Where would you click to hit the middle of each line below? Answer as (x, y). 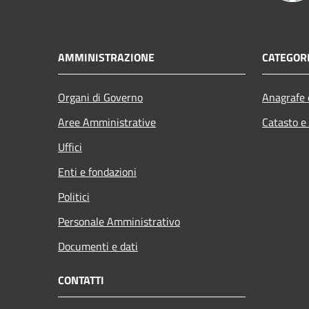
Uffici (70, 147)
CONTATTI (81, 280)
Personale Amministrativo (119, 222)
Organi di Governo (100, 98)
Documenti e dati (98, 247)
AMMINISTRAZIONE (106, 58)
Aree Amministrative (107, 122)
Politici (74, 197)
